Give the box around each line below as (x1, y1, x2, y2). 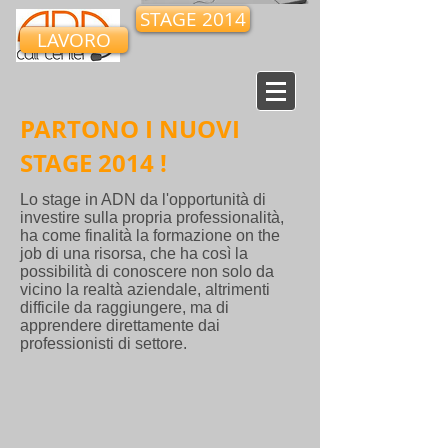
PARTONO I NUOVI (20, 112, 240, 146)
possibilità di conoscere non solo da (20, 263, 274, 280)
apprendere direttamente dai (20, 317, 220, 334)
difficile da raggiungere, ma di (20, 299, 229, 316)
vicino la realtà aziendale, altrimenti (20, 281, 270, 298)
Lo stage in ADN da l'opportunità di (20, 191, 266, 208)
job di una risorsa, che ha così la (20, 245, 248, 262)
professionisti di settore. (20, 335, 187, 352)
